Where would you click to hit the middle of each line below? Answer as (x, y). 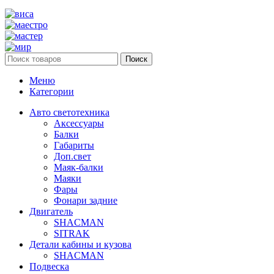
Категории (52, 91)
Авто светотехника (69, 112)
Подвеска (49, 266)
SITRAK (72, 233)
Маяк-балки (79, 167)
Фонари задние (86, 200)
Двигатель (51, 211)
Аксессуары (79, 123)
